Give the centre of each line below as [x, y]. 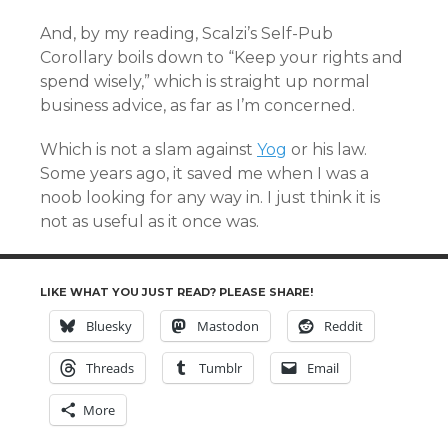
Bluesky [109, 326]
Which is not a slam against [148, 149]
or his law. [327, 149]
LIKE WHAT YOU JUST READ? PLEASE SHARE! [176, 292]
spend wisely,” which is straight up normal [205, 81]
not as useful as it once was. [149, 221]
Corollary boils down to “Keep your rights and [221, 57]
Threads [110, 368]
